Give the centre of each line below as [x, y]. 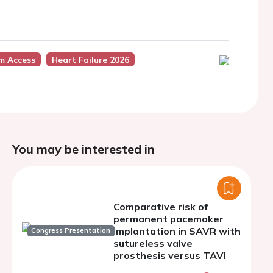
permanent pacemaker [168, 219]
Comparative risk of [161, 207]
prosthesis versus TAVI [170, 255]
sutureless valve [153, 243]
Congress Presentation [71, 231]
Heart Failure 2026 [90, 59]
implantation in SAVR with [177, 231]
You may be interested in [83, 149]
